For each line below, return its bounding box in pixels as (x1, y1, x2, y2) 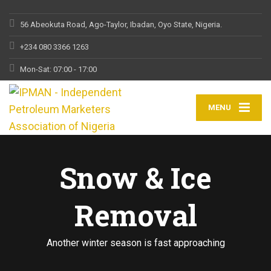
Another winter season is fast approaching (46, 237, 225, 249)
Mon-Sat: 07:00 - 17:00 (20, 65, 97, 74)
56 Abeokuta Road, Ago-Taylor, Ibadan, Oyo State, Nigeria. (20, 20, 222, 29)
